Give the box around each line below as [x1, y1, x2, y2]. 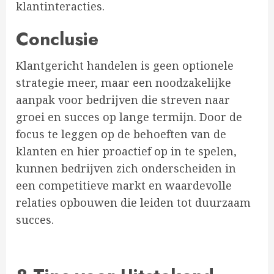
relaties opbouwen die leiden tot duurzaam [16, 195, 251, 210]
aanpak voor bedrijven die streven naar [16, 92, 230, 108]
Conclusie [16, 26, 98, 53]
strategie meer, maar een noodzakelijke [16, 75, 231, 91]
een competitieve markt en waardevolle [16, 178, 232, 193]
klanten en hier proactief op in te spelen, [16, 144, 237, 159]
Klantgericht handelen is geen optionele [16, 58, 234, 73]
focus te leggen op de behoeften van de [16, 127, 226, 142]
